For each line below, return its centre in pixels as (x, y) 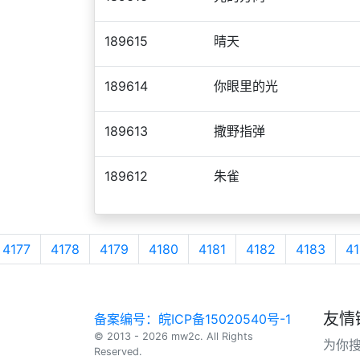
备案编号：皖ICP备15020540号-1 (192, 319)
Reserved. (118, 352)
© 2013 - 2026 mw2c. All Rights (174, 336)
